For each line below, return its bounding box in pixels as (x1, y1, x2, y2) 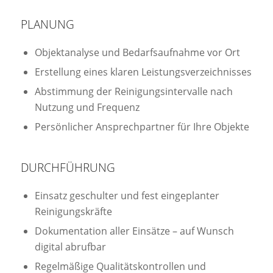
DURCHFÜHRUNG (20, 159, 115, 176)
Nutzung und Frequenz (34, 101, 140, 115)
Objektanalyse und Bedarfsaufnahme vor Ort (34, 46, 240, 60)
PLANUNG (20, 16, 74, 33)
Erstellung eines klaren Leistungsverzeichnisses (34, 65, 252, 79)
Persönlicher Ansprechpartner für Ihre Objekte (34, 120, 249, 134)
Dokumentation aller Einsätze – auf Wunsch (34, 224, 234, 238)
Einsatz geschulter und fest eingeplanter (34, 189, 219, 203)
